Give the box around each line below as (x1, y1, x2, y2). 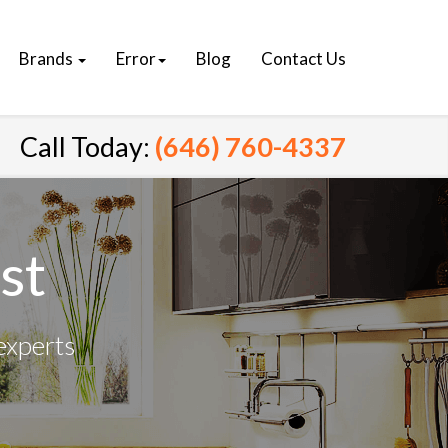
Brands (19, 48, 76, 69)
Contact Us (261, 48, 346, 69)
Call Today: (20, 130, 155, 163)
